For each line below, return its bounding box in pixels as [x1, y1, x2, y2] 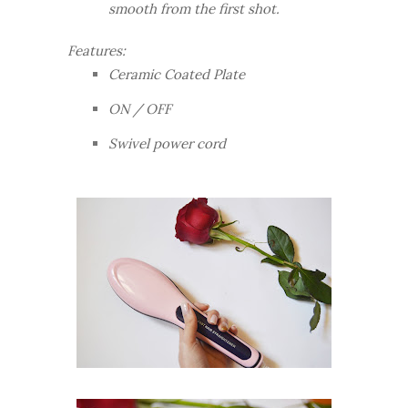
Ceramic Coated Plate [108, 66, 245, 83]
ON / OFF [108, 100, 171, 117]
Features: [67, 42, 126, 59]
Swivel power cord [108, 135, 226, 152]
